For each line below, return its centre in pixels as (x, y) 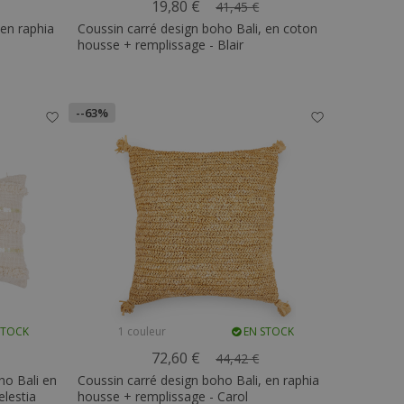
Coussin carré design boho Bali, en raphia (199, 380)
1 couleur (142, 331)
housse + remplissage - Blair (161, 45)
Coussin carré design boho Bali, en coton (198, 28)
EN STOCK (268, 331)
